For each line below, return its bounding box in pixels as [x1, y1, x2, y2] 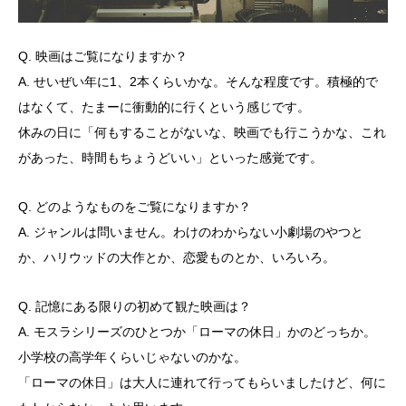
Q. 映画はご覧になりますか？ [18, 48, 188, 63]
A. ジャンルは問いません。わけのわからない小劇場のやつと [18, 224, 363, 239]
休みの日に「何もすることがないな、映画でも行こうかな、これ [18, 124, 386, 140]
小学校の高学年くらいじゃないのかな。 [18, 349, 246, 364]
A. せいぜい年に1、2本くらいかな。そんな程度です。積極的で [18, 73, 378, 89]
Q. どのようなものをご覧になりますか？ [18, 198, 251, 214]
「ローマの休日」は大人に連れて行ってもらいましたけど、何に [18, 374, 386, 390]
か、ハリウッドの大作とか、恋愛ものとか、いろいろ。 [18, 249, 335, 265]
